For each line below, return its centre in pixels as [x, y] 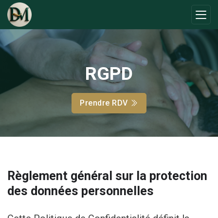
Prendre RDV [105, 103]
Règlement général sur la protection [107, 176]
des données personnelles [81, 191]
